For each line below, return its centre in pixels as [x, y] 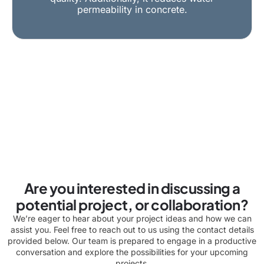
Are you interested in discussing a [132, 188]
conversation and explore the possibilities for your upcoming [132, 252]
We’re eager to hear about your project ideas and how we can [132, 218]
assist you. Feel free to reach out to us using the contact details [132, 229]
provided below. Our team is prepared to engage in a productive [132, 240]
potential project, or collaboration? [132, 204]
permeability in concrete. [132, 9]
